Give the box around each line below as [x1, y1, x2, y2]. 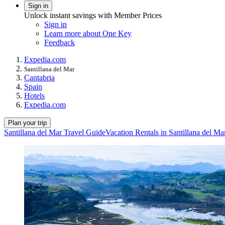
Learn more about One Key [44, 29, 132, 38]
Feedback [44, 38, 75, 47]
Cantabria [24, 73, 55, 82]
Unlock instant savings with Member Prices [24, 11, 162, 20]
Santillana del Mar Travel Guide [4, 128, 105, 137]
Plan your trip [8, 119, 47, 127]
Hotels [24, 91, 45, 100]
